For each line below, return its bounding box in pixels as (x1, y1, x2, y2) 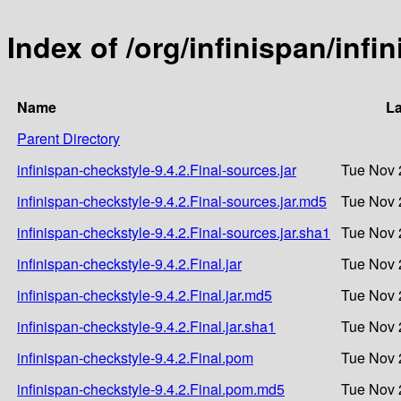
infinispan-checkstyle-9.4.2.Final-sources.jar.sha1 (17, 221, 330, 243)
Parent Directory (17, 127, 120, 149)
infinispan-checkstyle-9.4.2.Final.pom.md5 (17, 378, 285, 399)
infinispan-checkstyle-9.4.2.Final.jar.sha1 (17, 315, 276, 337)
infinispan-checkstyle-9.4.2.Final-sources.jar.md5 (17, 190, 327, 211)
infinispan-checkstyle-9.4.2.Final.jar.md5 (17, 284, 272, 305)
